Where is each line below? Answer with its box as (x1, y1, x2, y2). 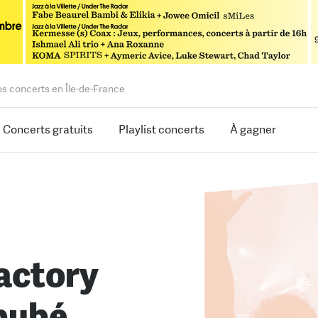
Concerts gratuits (3, 122, 93, 137)
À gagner (230, 122, 276, 137)
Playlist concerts (119, 122, 204, 137)
